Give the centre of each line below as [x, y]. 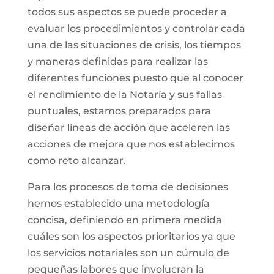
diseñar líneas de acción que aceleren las [128, 128]
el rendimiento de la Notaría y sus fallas [124, 94]
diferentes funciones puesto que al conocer [135, 78]
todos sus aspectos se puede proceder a [127, 12]
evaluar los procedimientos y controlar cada [136, 28]
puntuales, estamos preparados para [119, 111]
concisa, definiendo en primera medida [124, 220]
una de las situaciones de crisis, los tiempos [134, 45]
